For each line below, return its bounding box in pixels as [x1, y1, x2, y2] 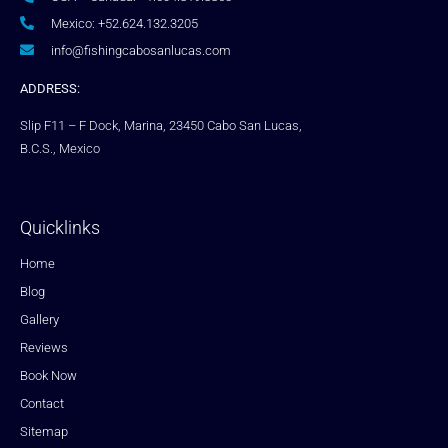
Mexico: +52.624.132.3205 [50, 15, 198, 31]
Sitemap [20, 424, 68, 440]
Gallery [20, 312, 59, 328]
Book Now [20, 368, 77, 384]
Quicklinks [20, 216, 100, 238]
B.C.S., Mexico [20, 141, 100, 157]
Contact [20, 396, 64, 412]
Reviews [20, 340, 68, 356]
